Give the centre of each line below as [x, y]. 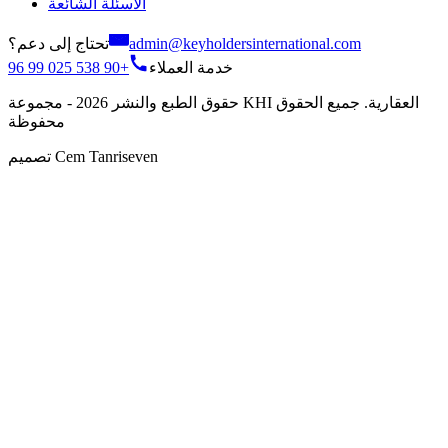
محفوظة [36, 121]
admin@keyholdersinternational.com [245, 43]
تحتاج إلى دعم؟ [58, 43]
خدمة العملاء [191, 67]
